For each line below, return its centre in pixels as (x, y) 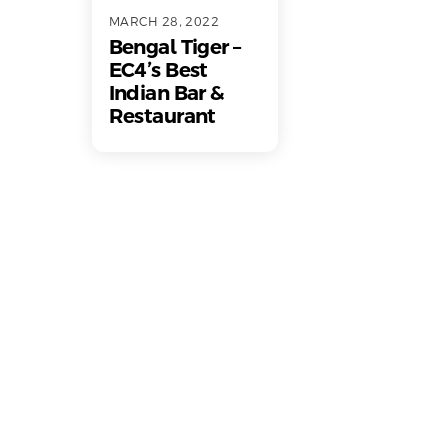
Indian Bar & (166, 93)
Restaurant (162, 116)
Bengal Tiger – (174, 47)
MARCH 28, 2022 (164, 22)
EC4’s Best (158, 70)
